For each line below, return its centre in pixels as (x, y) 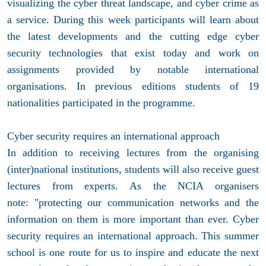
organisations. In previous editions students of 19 (133, 86)
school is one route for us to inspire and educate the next (133, 253)
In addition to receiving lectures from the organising (133, 153)
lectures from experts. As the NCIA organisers (133, 186)
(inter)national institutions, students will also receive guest (133, 170)
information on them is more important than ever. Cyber (133, 219)
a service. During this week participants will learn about (133, 20)
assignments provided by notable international (133, 70)
